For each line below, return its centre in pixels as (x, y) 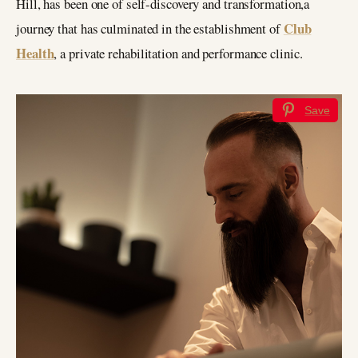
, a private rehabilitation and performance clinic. (178, 54)
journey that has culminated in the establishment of (150, 29)
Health (35, 54)
